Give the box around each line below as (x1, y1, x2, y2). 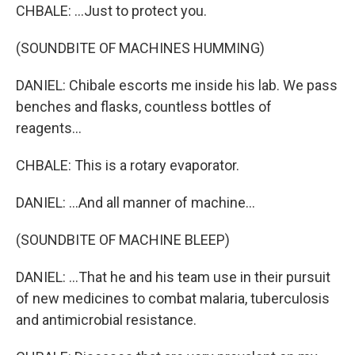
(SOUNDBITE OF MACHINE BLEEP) (16, 231, 230, 248)
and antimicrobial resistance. (16, 311, 197, 328)
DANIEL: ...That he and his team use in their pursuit (16, 269, 330, 285)
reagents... (16, 120, 82, 136)
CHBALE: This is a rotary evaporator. (16, 157, 239, 174)
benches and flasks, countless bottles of (16, 98, 272, 115)
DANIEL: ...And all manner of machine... (16, 194, 255, 211)
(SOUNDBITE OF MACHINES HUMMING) (16, 40, 265, 56)
